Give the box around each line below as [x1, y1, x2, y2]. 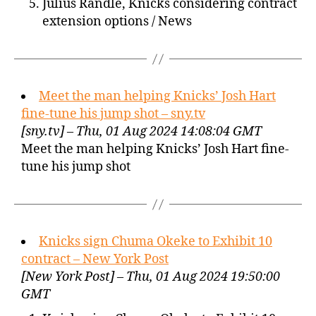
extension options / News [42, 13, 192, 30]
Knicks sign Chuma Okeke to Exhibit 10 [39, 233, 272, 250]
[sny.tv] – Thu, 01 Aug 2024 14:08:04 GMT [21, 123, 262, 140]
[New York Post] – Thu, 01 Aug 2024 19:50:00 [21, 269, 280, 285]
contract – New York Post [21, 251, 169, 267]
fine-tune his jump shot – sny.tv [21, 106, 205, 122]
